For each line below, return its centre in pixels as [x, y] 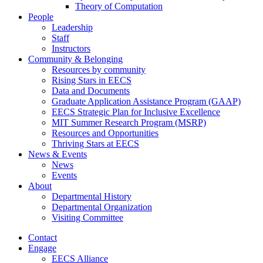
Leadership [72, 27]
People [41, 17]
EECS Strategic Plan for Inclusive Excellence [136, 112]
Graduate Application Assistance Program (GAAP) [146, 101]
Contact [43, 237]
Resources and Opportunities [105, 133]
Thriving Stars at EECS [95, 144]
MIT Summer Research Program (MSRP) [129, 122]
